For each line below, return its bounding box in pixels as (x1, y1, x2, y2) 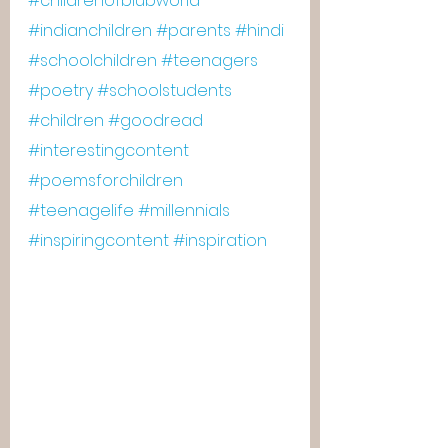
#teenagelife (28, 199, 134, 222)
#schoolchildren (28, 49, 157, 72)
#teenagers (161, 49, 258, 72)
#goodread (108, 109, 203, 132)
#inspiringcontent (28, 229, 169, 252)
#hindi (235, 19, 284, 42)
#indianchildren (28, 19, 152, 42)
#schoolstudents (97, 79, 232, 102)
